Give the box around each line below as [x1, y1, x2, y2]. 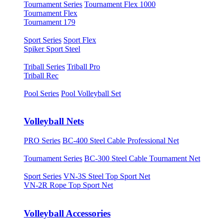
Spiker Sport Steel [24, 44, 80, 53]
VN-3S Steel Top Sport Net [63, 172, 150, 180]
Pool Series [24, 89, 59, 98]
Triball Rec [24, 71, 58, 80]
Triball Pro [67, 62, 100, 71]
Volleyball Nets [24, 116, 84, 127]
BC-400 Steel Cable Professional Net [62, 136, 179, 145]
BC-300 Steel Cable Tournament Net [84, 154, 200, 163]
